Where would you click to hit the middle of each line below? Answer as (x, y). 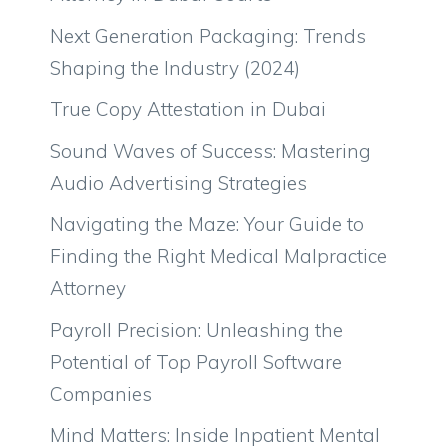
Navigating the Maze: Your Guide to (207, 224)
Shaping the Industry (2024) (175, 67)
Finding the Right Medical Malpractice (218, 256)
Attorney (88, 288)
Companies (101, 393)
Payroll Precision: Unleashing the (196, 329)
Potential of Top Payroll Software (196, 361)
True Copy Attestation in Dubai (188, 109)
